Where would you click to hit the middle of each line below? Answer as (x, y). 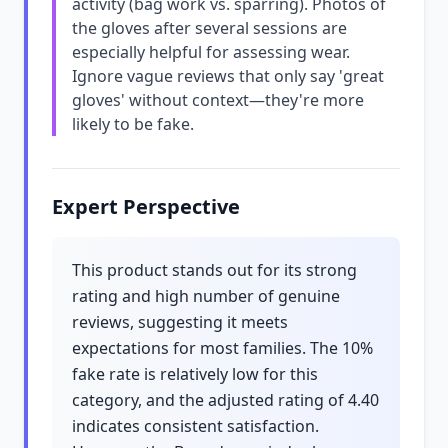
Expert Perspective (146, 206)
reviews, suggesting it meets (180, 322)
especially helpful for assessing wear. (211, 52)
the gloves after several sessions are (209, 28)
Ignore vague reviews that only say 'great (228, 76)
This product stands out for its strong (214, 270)
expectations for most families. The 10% (222, 348)
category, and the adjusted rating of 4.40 (225, 400)
